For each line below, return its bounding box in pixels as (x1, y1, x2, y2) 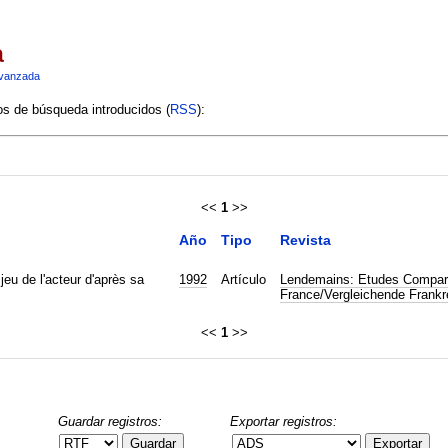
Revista (279, 231, 331, 248)
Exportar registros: (230, 413, 338, 429)
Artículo (220, 271, 266, 287)
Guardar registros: (57, 413, 162, 429)
